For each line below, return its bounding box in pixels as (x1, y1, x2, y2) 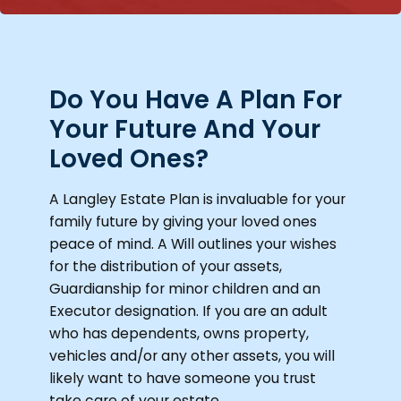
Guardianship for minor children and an (49, 277, 321, 299)
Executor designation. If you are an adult (49, 300, 328, 321)
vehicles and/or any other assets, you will (49, 345, 336, 366)
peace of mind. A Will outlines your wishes (49, 233, 337, 254)
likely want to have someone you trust (49, 367, 317, 388)
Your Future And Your (49, 111, 321, 147)
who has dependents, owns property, (49, 322, 310, 344)
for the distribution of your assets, (49, 255, 283, 277)
